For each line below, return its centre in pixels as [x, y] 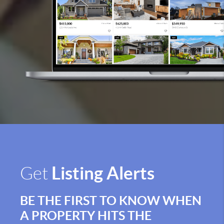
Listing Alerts [103, 173]
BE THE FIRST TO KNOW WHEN [111, 200]
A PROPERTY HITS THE [86, 215]
